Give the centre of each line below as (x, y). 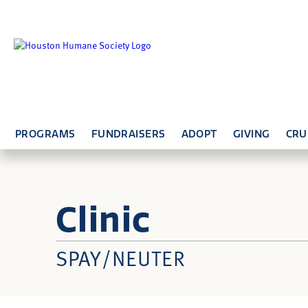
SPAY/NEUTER (120, 257)
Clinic (103, 220)
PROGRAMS (45, 134)
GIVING (251, 134)
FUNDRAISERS (128, 134)
